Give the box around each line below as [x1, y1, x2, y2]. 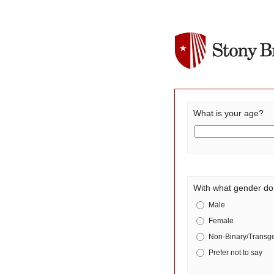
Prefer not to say [209, 248, 262, 257]
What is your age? [193, 109, 264, 119]
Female [209, 217, 234, 226]
